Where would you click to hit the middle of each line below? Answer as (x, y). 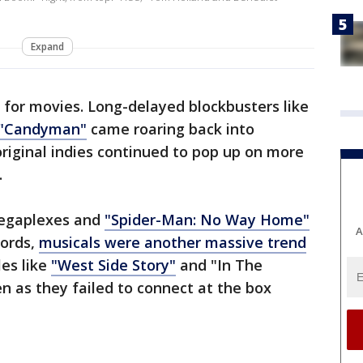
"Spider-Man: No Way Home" (207, 220)
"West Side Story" (113, 265)
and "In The (219, 265)
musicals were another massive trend (173, 243)
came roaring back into (171, 129)
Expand (47, 47)
